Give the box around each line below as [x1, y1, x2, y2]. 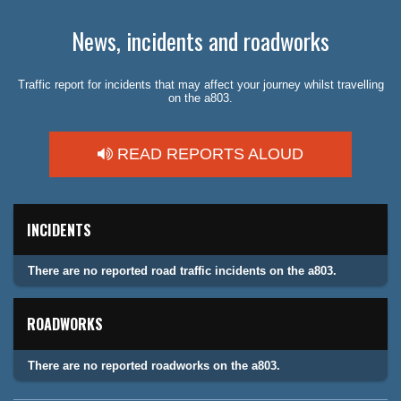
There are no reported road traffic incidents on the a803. [28, 264, 337, 278]
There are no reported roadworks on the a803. [28, 358, 280, 372]
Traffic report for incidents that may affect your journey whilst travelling [17, 77, 384, 91]
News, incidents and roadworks [72, 23, 329, 59]
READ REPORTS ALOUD [113, 144, 303, 163]
